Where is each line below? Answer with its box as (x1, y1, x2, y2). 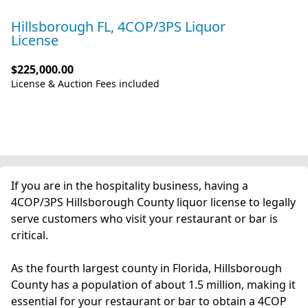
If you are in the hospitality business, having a (11, 178, 248, 193)
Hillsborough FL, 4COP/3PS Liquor (11, 17, 225, 36)
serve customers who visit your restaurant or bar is (11, 211, 278, 226)
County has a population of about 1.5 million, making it (11, 277, 296, 292)
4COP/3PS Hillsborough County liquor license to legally (11, 195, 296, 210)
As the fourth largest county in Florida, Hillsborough (11, 261, 282, 276)
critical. (11, 228, 54, 243)
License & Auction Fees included (11, 77, 159, 90)
